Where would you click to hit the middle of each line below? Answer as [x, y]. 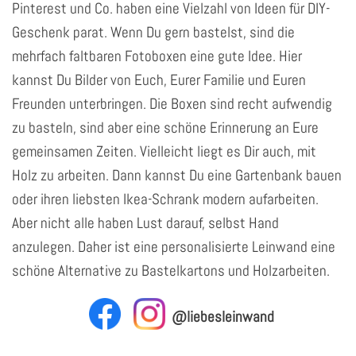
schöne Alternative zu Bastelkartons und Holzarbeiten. [171, 270]
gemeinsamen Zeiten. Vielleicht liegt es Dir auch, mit [164, 151]
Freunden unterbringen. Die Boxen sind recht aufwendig [172, 103]
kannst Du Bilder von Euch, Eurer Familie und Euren [159, 79]
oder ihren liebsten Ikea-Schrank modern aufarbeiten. [165, 199]
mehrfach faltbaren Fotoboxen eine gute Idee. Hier [157, 56]
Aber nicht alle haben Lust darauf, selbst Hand [145, 222]
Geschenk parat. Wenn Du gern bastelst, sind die [153, 32]
